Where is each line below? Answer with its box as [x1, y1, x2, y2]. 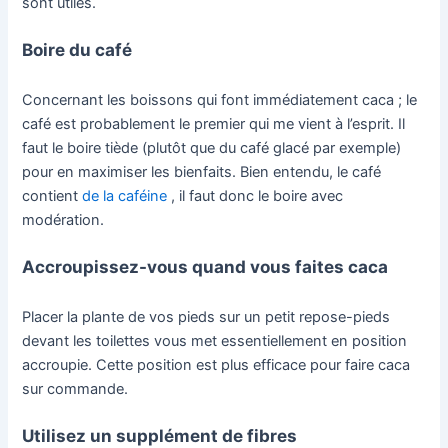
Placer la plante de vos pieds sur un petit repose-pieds [22, 307, 391, 326]
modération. [22, 211, 109, 230]
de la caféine [82, 187, 168, 206]
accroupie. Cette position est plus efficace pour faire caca [22, 355, 411, 374]
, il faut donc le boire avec [167, 187, 344, 206]
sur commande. [22, 379, 129, 398]
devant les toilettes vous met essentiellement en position [22, 331, 408, 350]
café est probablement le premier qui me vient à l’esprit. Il [22, 115, 406, 134]
